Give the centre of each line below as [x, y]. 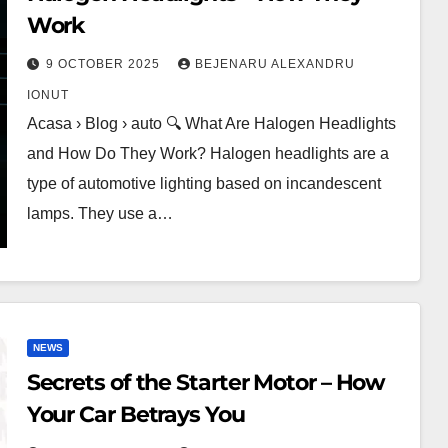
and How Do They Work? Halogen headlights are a [207, 153]
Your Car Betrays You [135, 414]
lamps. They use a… [99, 213]
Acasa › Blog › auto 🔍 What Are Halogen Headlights [211, 123]
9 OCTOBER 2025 [104, 64]
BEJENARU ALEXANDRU [274, 64]
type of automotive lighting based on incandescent [203, 183]
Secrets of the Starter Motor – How [206, 382]
